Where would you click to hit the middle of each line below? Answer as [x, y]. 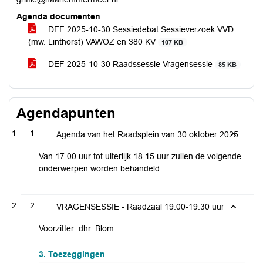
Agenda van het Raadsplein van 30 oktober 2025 [147, 134]
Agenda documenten [58, 16]
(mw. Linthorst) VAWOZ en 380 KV [93, 42]
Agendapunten [66, 113]
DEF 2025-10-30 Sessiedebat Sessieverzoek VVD [140, 29]
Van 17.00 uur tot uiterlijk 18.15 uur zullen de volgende [140, 156]
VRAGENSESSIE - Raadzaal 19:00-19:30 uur [140, 207]
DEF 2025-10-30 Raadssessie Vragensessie [130, 64]
